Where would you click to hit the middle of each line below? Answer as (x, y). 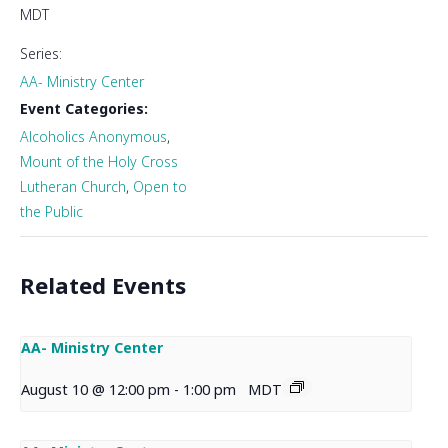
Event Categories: (84, 109)
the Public (51, 212)
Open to (160, 187)
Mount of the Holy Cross (99, 162)
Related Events (103, 285)
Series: (41, 54)
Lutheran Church (73, 187)
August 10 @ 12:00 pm (95, 390)
